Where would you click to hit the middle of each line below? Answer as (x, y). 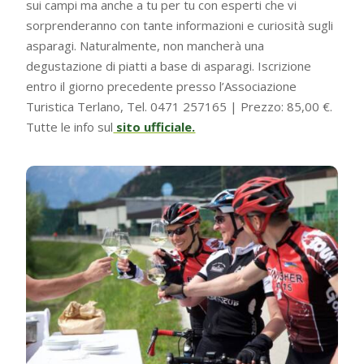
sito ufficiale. (154, 127)
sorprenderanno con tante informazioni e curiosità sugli (180, 26)
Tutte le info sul (70, 127)
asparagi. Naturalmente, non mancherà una (145, 46)
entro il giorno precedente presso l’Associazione (162, 87)
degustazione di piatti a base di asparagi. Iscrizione (169, 66)
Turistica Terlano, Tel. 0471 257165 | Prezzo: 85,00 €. (180, 107)
